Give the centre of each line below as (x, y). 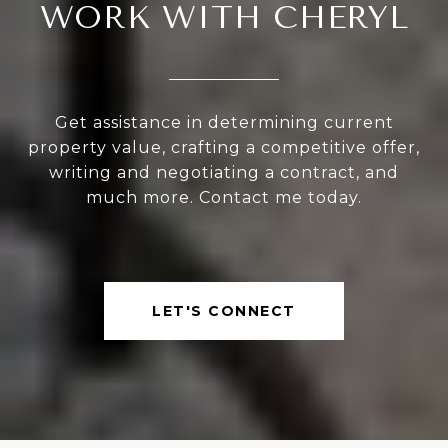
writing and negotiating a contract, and (224, 173)
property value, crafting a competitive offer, (224, 148)
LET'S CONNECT (224, 311)
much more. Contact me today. (224, 198)
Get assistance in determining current (224, 123)
